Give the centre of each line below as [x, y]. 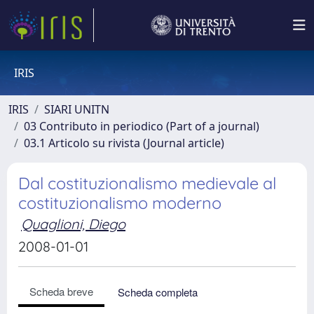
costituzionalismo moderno [120, 203]
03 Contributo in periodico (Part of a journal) [142, 126]
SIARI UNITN [77, 109]
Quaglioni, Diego [73, 224]
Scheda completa [158, 292]
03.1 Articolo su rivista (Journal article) [124, 143]
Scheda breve [61, 291]
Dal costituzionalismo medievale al [147, 183]
